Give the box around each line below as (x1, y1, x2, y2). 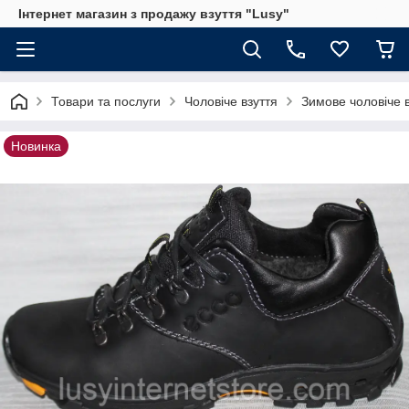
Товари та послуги (51, 94, 161, 109)
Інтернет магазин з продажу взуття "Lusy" (18, 6, 289, 21)
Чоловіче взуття (184, 94, 278, 109)
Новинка (11, 139, 61, 153)
